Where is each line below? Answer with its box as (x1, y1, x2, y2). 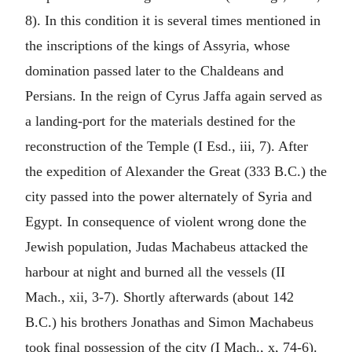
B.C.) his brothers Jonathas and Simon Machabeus (25, 314, 313, 330)
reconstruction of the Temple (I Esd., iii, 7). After (25, 138, 308, 154)
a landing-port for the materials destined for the (25, 113, 295, 129)
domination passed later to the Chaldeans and (25, 63, 284, 79)
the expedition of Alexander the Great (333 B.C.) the (25, 163, 327, 179)
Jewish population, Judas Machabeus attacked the (25, 239, 308, 255)
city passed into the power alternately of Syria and (25, 189, 312, 204)
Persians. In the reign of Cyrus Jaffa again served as (25, 88, 322, 104)
